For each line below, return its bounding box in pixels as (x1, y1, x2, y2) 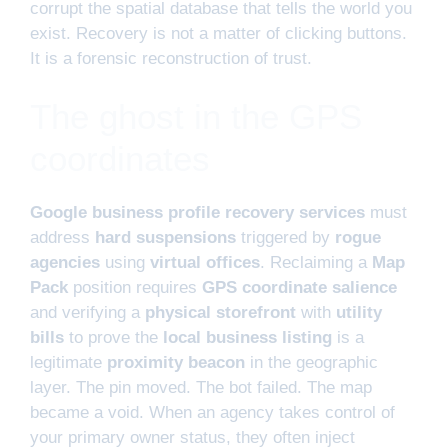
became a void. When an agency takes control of (30, 403, 395, 422)
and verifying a (30, 303, 145, 322)
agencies (30, 253, 100, 272)
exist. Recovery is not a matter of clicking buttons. (30, 23, 407, 43)
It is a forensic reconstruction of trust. (30, 48, 312, 68)
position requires (68, 278, 202, 297)
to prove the (64, 328, 163, 347)
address (30, 228, 95, 247)
